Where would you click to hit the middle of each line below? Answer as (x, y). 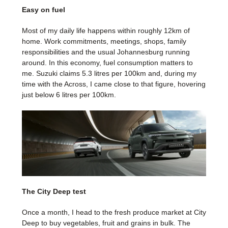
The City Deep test (54, 191)
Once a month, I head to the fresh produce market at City (114, 212)
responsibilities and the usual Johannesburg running (106, 52)
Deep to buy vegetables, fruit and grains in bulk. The (106, 223)
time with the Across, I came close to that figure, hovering (114, 84)
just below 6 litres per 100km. (69, 94)
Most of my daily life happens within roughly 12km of (106, 30)
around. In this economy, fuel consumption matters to (107, 62)
